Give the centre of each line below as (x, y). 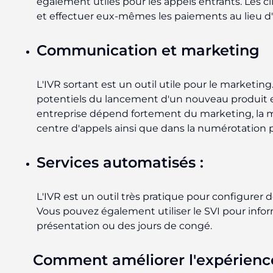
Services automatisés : (120, 162)
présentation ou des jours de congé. (124, 225)
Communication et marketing (148, 50)
